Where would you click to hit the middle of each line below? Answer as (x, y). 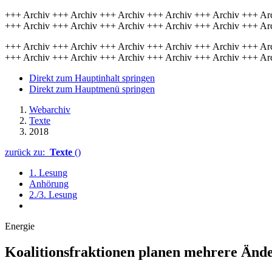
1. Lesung (48, 173)
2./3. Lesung (53, 195)
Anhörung (49, 184)
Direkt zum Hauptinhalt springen (92, 78)
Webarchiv (50, 110)
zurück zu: (27, 152)
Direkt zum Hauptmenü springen (92, 89)
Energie (20, 226)
